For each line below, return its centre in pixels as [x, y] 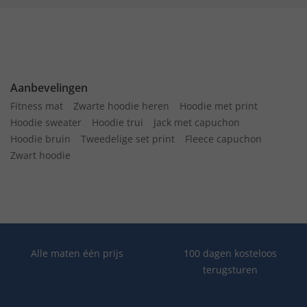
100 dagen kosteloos [230, 253]
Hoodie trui [118, 122]
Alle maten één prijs [77, 253]
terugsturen [230, 269]
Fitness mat [37, 106]
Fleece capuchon [223, 138]
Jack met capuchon [197, 122]
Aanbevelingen [49, 87]
